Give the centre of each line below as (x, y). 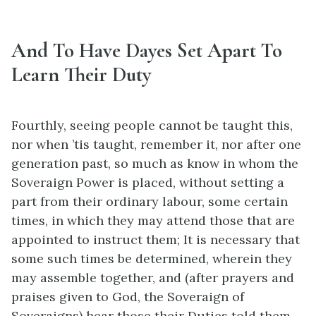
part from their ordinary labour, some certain (150, 201)
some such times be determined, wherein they (152, 258)
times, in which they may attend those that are (153, 220)
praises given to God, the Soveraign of (128, 296)
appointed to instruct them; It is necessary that (156, 239)
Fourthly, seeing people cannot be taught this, (152, 125)
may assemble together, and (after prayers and (153, 277)
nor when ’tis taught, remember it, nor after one (156, 144)
